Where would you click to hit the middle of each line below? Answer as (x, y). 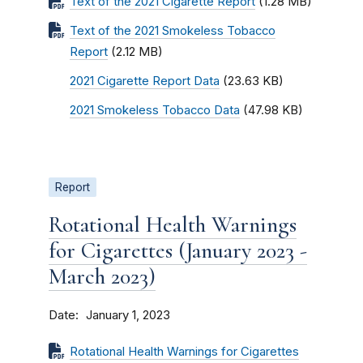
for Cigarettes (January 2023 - (178, 250)
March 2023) (102, 276)
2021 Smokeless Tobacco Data (155, 110)
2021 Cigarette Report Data (145, 81)
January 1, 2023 (128, 315)
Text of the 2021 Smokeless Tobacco (173, 31)
